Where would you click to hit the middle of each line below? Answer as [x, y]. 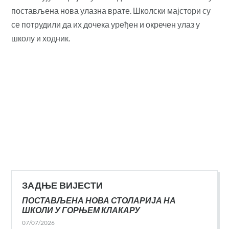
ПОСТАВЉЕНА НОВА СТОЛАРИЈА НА [99, 200]
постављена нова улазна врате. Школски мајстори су [111, 10]
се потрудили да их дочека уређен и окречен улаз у [106, 24]
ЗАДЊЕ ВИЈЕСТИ [63, 185]
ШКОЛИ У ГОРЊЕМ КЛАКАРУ [81, 210]
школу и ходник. [41, 38]
